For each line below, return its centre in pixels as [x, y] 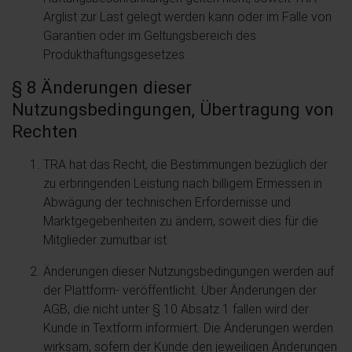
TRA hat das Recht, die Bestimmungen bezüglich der [185, 164]
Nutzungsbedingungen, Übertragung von [173, 109]
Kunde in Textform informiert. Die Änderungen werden [188, 328]
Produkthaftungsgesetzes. [115, 54]
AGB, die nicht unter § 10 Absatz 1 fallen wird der [176, 309]
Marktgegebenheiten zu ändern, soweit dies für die [181, 221]
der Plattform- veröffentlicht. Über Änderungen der [180, 290]
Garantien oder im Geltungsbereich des [150, 35]
